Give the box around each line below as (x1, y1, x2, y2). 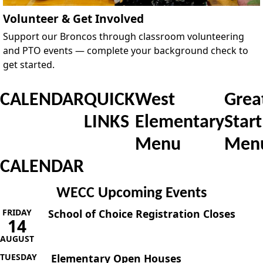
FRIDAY (2, 206, 32, 218)
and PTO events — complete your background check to (3, 43, 248, 57)
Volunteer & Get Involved (3, 10, 144, 26)
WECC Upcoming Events (56, 186, 207, 201)
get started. (3, 58, 55, 71)
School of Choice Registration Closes (48, 206, 235, 221)
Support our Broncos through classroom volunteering (3, 29, 244, 43)
